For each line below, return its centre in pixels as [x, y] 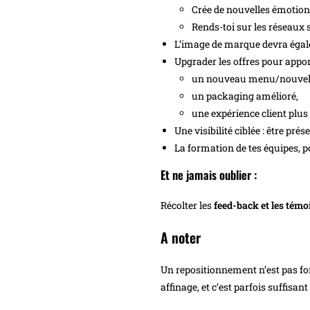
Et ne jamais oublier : [209, 175]
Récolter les [186, 206]
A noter [181, 238]
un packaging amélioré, [245, 96]
